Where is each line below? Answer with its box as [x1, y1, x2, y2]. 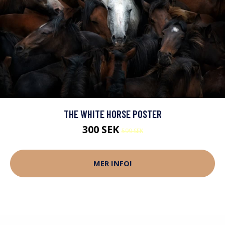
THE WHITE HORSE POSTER [63, 107, 162, 120]
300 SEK [82, 122, 122, 136]
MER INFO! [93, 158, 132, 169]
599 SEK [121, 126, 143, 135]
